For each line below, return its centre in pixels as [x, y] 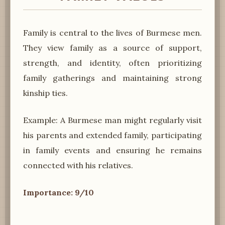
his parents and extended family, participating [113, 135]
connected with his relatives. [78, 165]
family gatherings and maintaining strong [113, 78]
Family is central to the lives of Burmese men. [113, 32]
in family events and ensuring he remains [113, 150]
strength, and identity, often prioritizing [113, 63]
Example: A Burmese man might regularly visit [113, 120]
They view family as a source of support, [113, 47]
